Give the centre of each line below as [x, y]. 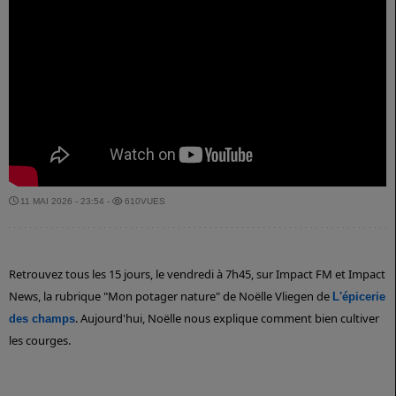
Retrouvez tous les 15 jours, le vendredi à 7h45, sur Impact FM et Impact [197, 274]
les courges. [40, 341]
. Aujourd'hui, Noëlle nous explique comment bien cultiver [227, 319]
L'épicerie [359, 297]
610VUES [144, 202]
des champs [42, 319]
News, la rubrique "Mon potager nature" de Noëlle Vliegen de [171, 297]
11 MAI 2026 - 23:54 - [65, 202]
